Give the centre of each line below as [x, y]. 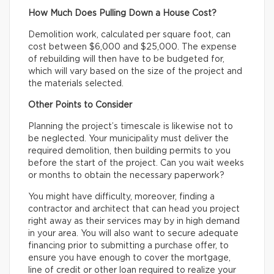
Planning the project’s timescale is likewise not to [131, 127]
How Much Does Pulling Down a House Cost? [122, 14]
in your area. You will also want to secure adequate [133, 234]
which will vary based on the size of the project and [135, 72]
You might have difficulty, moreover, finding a [121, 197]
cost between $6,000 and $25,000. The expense [132, 47]
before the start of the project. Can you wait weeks [136, 164]
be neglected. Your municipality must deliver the [128, 139]
